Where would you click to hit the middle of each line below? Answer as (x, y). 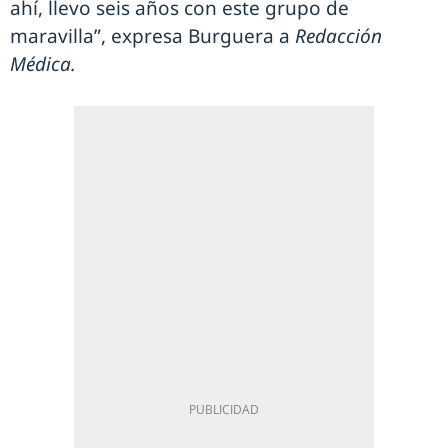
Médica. (43, 63)
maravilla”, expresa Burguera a (152, 35)
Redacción (338, 35)
